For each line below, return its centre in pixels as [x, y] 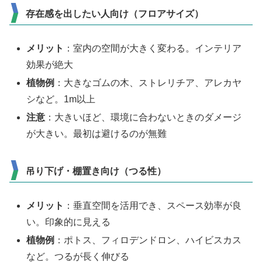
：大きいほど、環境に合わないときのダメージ [144, 118]
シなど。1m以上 [61, 99]
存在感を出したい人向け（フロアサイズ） [115, 13]
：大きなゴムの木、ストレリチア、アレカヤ [148, 82]
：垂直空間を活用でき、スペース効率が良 [153, 205]
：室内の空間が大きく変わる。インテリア [153, 48]
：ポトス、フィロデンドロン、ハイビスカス [148, 240]
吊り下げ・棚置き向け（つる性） [96, 171]
